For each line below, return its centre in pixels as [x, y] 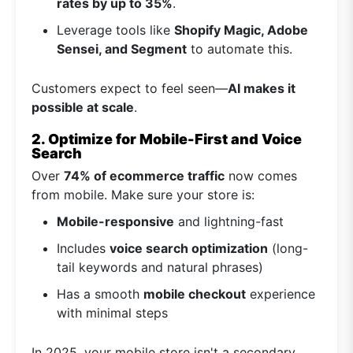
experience [281, 294]
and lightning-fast [229, 222]
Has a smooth [100, 294]
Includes [83, 249]
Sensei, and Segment [122, 49]
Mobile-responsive [115, 222]
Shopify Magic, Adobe [241, 30]
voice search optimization [189, 249]
